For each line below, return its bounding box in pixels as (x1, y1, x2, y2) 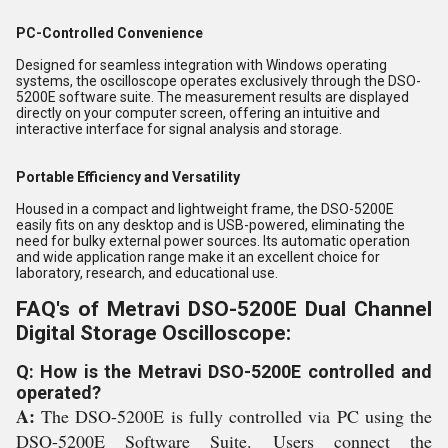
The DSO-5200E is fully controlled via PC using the (35, 404, 432, 428)
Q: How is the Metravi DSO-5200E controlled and (16, 361, 432, 382)
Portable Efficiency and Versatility (16, 169, 240, 185)
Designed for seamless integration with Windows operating (16, 57, 387, 73)
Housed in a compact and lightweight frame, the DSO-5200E (16, 201, 394, 217)
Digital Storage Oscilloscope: (16, 321, 291, 345)
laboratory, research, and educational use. (16, 265, 278, 281)
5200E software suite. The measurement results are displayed (16, 89, 409, 105)
